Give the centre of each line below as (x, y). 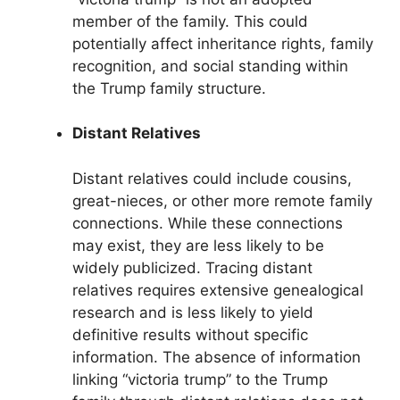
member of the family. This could (190, 21)
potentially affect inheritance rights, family (223, 43)
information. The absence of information (217, 357)
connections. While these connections (208, 223)
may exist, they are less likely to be (198, 245)
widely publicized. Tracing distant (192, 267)
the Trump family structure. (169, 88)
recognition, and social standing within (210, 66)
